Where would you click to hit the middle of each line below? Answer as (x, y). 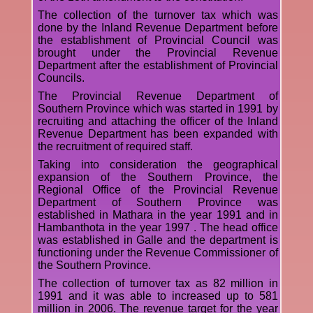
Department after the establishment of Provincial (158, 66)
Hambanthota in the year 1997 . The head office (158, 228)
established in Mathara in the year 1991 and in (158, 215)
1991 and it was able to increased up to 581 (158, 296)
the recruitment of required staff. (115, 147)
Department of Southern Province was (158, 203)
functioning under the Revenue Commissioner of (158, 253)
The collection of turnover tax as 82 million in (158, 284)
